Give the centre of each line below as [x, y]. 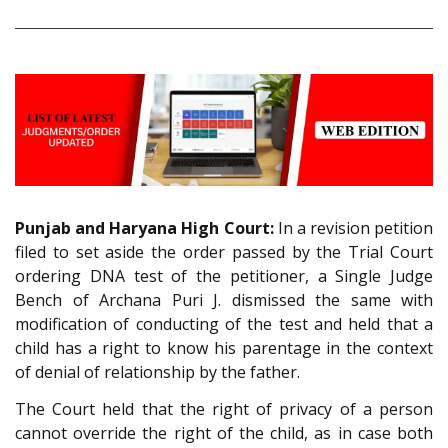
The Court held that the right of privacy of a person [224, 408]
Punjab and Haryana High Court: [144, 228]
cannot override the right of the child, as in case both [224, 432]
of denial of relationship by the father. [157, 372]
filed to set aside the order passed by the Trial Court [224, 252]
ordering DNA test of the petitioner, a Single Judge [224, 276]
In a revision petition [353, 228]
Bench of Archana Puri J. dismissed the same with [224, 300]
